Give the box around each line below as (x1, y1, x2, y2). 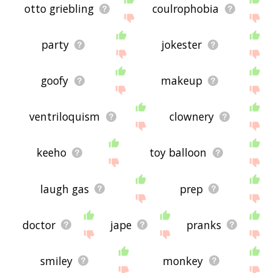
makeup (160, 73, 202, 88)
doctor (22, 217, 55, 232)
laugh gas (40, 181, 90, 196)
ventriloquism (29, 109, 101, 124)
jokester (161, 37, 202, 52)
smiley (40, 253, 73, 268)
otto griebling (24, 1, 94, 16)
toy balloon (149, 145, 207, 160)
